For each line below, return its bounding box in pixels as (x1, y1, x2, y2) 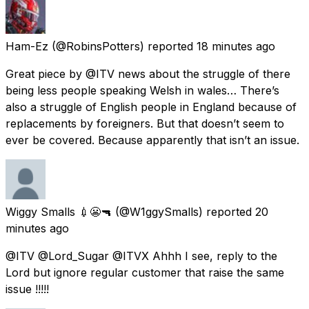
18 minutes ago (197, 39, 275, 53)
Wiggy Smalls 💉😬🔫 (6, 204, 112, 219)
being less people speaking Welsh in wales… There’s (6, 83, 279, 97)
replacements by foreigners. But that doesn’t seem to (6, 116, 284, 130)
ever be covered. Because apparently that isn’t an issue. (6, 132, 299, 147)
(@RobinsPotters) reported (52, 39, 193, 53)
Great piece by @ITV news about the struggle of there (6, 66, 290, 81)
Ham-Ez (6, 39, 48, 53)
